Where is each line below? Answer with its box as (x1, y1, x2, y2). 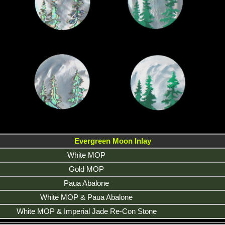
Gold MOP (69, 164, 104, 173)
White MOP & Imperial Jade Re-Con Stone (16, 206, 157, 215)
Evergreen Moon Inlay (74, 136, 151, 145)
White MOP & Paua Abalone (40, 192, 133, 201)
